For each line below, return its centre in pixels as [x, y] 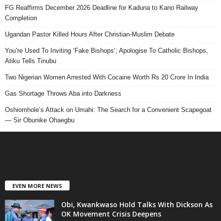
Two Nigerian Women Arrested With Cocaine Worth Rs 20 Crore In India [107, 77]
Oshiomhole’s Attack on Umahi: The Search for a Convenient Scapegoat [108, 110]
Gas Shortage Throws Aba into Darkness [64, 93]
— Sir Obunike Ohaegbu [40, 120]
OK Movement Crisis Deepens [111, 214]
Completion [21, 18]
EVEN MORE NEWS [37, 185]
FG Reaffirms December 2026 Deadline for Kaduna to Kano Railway [102, 7]
